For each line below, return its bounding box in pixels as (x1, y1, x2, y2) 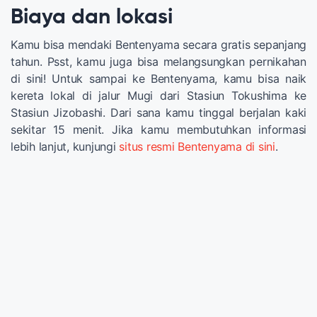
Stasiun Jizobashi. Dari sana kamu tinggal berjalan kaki (11, 105, 306, 120)
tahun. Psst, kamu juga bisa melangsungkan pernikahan (11, 54, 306, 69)
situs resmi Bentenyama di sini (119, 139, 275, 154)
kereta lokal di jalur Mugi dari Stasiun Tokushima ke (11, 88, 306, 103)
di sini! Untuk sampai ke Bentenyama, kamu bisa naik (11, 71, 306, 86)
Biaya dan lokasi (11, 7, 173, 29)
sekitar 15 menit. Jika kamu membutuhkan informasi (11, 122, 306, 137)
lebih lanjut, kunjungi (11, 139, 120, 154)
